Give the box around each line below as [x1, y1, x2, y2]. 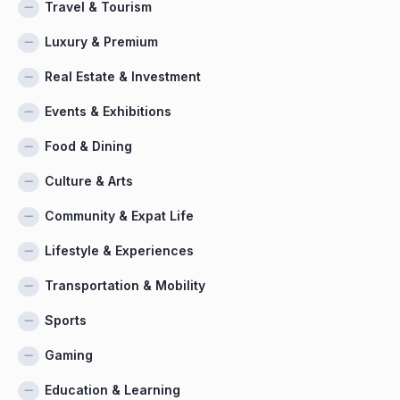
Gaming [45, 347, 93, 363]
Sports [45, 312, 87, 329]
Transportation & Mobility [45, 278, 205, 294]
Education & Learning [45, 382, 180, 398]
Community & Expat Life [45, 208, 194, 224]
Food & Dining [45, 138, 132, 154]
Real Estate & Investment [45, 69, 201, 85]
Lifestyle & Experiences [45, 243, 194, 259]
